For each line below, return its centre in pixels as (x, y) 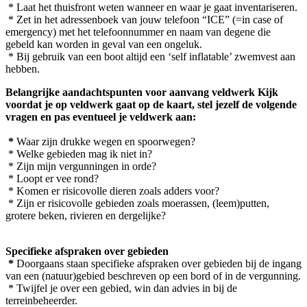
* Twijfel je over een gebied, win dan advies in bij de (121, 288)
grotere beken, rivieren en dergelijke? (94, 215)
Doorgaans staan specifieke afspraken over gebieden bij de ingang (159, 263)
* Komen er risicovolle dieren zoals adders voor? (112, 191)
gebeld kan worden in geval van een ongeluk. (104, 44)
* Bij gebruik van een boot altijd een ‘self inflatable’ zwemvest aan (150, 56)
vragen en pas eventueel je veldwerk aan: (101, 116)
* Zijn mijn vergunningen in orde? (81, 166)
